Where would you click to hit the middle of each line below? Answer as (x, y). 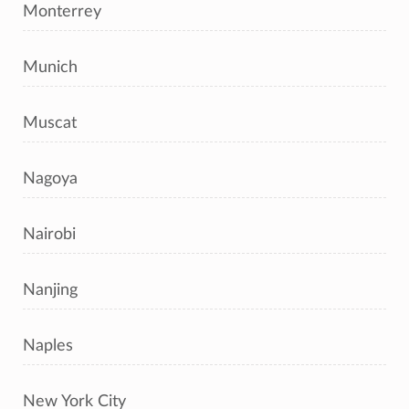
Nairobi (49, 234)
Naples (48, 346)
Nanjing (50, 290)
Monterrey (62, 11)
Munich (50, 67)
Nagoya (50, 178)
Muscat (50, 123)
